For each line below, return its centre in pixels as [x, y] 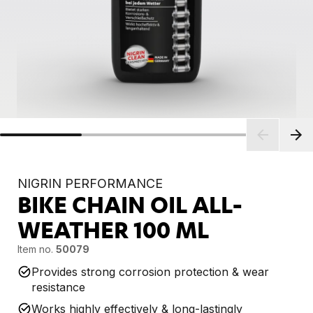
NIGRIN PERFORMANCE [90, 183]
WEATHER [75, 230]
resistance [58, 287]
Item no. [35, 249]
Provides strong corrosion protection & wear [150, 272]
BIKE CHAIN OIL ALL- [129, 204]
